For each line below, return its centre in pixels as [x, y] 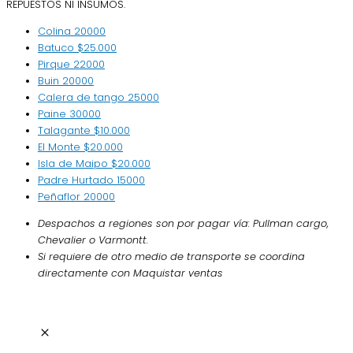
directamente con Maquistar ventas [130, 273]
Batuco [58, 47]
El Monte [61, 147]
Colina [56, 31]
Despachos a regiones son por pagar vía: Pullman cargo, [183, 223]
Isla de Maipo [74, 163]
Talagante [66, 130]
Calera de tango [83, 97]
